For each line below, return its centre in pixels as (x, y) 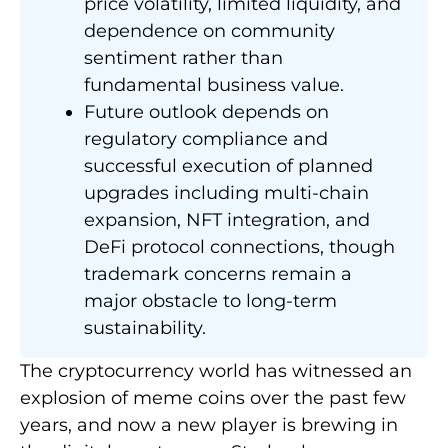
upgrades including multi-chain (226, 193)
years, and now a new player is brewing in (209, 425)
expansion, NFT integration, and (227, 220)
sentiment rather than (183, 58)
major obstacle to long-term (210, 301)
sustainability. (145, 328)
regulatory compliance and (206, 139)
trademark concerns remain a (218, 274)
